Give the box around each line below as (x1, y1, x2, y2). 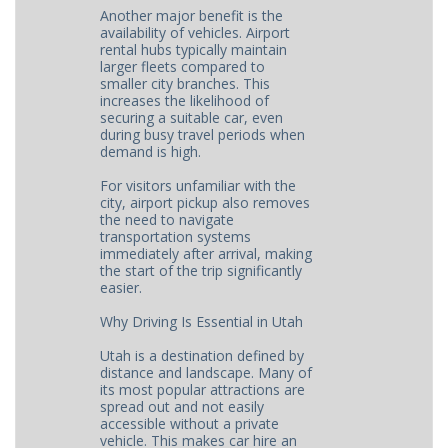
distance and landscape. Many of (100, 363, 313, 382)
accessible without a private (100, 414, 280, 433)
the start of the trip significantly (100, 261, 303, 280)
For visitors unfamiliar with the (100, 176, 297, 195)
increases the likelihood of (100, 91, 270, 110)
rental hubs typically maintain (100, 40, 288, 59)
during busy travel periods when (100, 125, 306, 144)
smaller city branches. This (100, 74, 271, 93)
